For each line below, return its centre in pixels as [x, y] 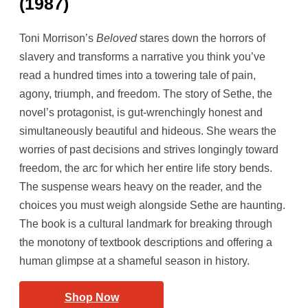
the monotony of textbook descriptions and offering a [146, 242]
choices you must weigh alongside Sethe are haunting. [152, 205]
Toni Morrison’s [58, 38]
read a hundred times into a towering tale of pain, [137, 75]
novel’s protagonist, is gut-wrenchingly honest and [141, 112]
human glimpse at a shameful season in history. [134, 261]
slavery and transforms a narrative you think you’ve [142, 57]
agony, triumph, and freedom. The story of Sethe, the [146, 94]
